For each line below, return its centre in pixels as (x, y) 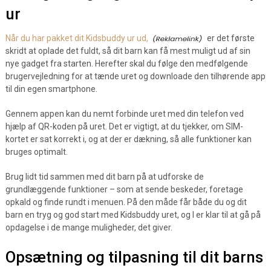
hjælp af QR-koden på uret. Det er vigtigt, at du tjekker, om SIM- (124, 126)
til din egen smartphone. (51, 89)
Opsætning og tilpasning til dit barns (134, 257)
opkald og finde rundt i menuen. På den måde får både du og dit (126, 202)
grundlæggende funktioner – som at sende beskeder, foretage (124, 189)
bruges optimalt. (36, 152)
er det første (230, 38)
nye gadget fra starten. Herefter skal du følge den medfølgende (126, 64)
